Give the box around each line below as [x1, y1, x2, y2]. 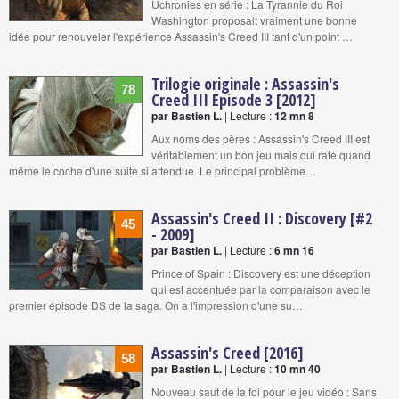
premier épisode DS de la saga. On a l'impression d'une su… [9, 297, 303, 313]
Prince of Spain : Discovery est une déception [151, 265, 370, 281]
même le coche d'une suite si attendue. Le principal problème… [9, 162, 316, 178]
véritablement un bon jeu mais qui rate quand [151, 146, 370, 162]
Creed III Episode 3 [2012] [151, 88, 316, 110]
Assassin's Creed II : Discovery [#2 [151, 207, 372, 229]
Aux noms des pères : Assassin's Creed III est [151, 130, 370, 146]
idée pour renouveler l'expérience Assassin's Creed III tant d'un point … [9, 28, 353, 44]
